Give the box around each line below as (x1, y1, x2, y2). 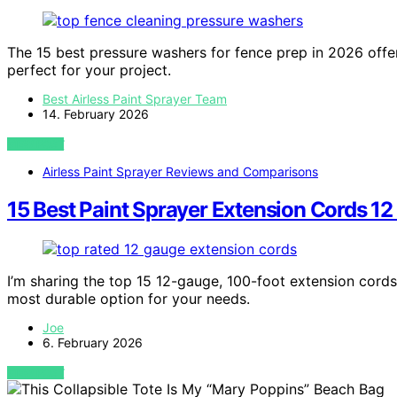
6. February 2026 (43, 334, 143, 350)
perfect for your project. (7, 60, 171, 79)
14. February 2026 (43, 105, 149, 121)
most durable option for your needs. (7, 289, 250, 307)
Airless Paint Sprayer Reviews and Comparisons (43, 163, 318, 179)
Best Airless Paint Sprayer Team (43, 90, 227, 106)
